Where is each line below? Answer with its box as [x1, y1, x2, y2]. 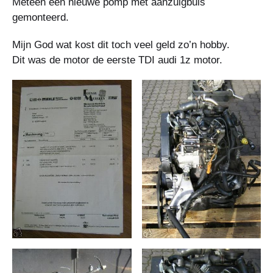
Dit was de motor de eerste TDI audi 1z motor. [12, 54, 222, 66]
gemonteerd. [12, 11, 69, 23]
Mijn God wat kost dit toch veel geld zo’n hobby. [12, 38, 230, 51]
